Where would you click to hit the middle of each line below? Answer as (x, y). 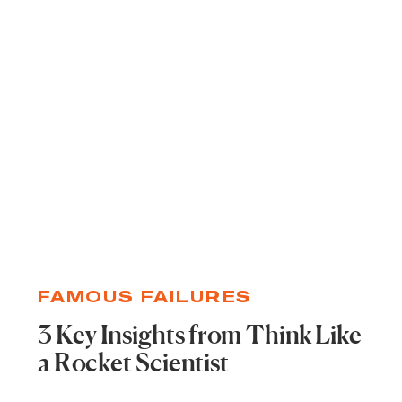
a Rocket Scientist (133, 364)
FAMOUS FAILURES (145, 296)
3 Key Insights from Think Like (200, 337)
